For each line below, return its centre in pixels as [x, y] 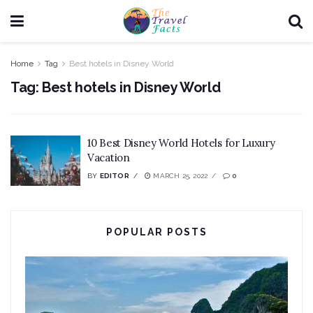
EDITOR [114, 176]
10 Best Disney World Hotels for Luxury [181, 143]
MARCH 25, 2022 [180, 176]
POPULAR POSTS [156, 232]
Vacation [109, 158]
